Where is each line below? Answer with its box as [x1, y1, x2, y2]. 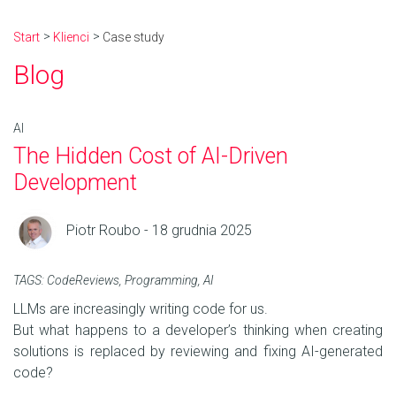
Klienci [53, 30, 89, 44]
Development [13, 170, 142, 196]
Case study [103, 30, 164, 44]
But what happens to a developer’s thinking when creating [13, 322, 383, 339]
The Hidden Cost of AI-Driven [13, 143, 288, 170]
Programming [125, 273, 198, 288]
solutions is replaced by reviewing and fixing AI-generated [13, 343, 383, 361]
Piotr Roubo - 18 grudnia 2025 [66, 222, 252, 240]
